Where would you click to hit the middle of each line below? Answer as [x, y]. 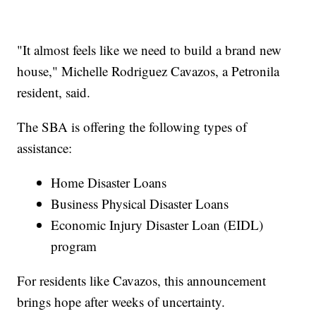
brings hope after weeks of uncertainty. [121, 301]
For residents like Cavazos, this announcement [142, 280]
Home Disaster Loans [109, 182]
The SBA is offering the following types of [132, 126]
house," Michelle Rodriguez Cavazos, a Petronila [148, 71]
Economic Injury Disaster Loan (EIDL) [157, 224]
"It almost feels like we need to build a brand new [150, 49]
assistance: [45, 147]
